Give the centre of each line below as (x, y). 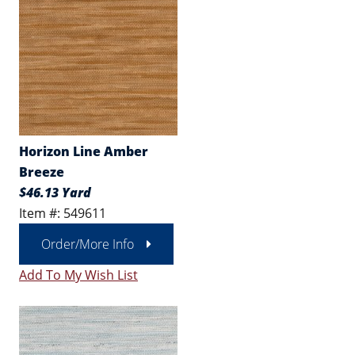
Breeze (42, 172)
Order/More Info (88, 244)
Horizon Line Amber (84, 151)
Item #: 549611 (63, 213)
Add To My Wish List (78, 275)
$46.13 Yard (55, 193)
